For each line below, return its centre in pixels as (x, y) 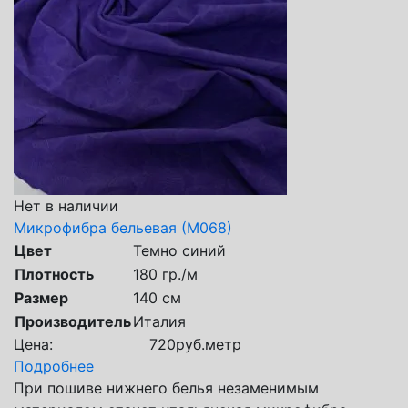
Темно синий (179, 250)
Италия (159, 321)
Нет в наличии (66, 205)
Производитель (73, 321)
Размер (41, 297)
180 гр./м (165, 274)
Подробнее (54, 366)
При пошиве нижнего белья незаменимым (166, 388)
